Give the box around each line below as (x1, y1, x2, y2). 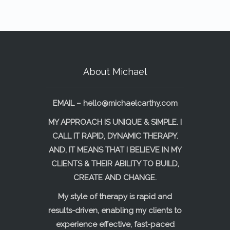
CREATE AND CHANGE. (73, 173, 157, 182)
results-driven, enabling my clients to (48, 206, 182, 215)
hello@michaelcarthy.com (83, 99, 178, 108)
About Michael (83, 66, 147, 77)
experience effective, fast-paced (55, 220, 175, 229)
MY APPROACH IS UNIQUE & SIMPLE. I (48, 118, 182, 127)
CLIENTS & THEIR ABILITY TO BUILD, (51, 159, 179, 168)
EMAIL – (52, 99, 83, 108)
